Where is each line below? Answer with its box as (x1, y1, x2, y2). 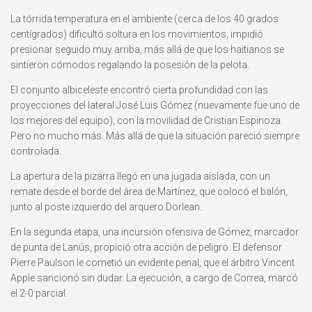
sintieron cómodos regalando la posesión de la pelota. (10, 59, 249, 71)
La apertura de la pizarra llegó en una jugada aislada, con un (10, 171, 270, 182)
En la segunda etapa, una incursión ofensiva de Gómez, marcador (10, 226, 299, 238)
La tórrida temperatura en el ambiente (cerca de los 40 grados (10, 13, 279, 25)
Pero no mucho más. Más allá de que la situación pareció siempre (10, 130, 299, 142)
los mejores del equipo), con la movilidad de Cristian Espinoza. (10, 115, 283, 127)
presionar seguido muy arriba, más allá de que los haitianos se (10, 44, 284, 56)
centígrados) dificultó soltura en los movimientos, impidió (10, 29, 263, 40)
